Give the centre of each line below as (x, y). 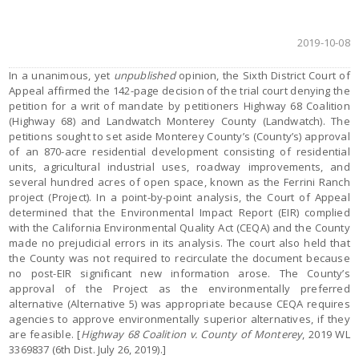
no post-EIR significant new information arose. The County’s (179, 273)
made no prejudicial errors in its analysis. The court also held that (179, 243)
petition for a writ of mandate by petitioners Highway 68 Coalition (179, 106)
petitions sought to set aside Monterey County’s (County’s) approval (179, 136)
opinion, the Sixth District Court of (262, 75)
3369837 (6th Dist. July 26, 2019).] (88, 349)
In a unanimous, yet (61, 75)
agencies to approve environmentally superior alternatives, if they (179, 319)
